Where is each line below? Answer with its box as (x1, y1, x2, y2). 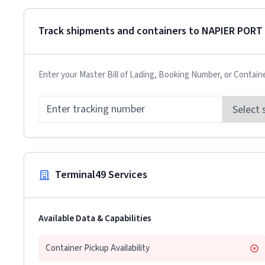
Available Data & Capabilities (38, 212, 151, 225)
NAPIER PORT (202, 24, 263, 38)
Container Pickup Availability (46, 242, 150, 254)
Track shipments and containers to (38, 24, 202, 38)
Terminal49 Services (55, 167, 147, 182)
